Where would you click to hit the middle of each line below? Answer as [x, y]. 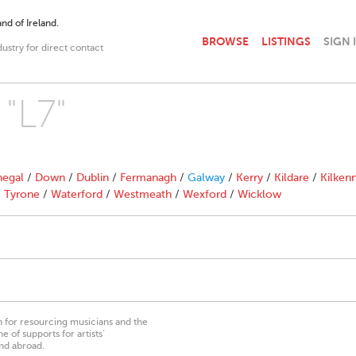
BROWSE [225, 41]
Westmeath [143, 194]
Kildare [292, 178]
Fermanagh [148, 178]
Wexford [205, 194]
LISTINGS [286, 41]
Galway [206, 178]
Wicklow [259, 194]
